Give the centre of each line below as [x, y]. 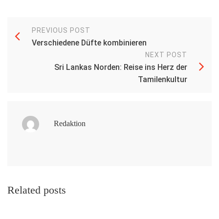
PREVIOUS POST [61, 30]
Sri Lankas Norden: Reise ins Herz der [121, 67]
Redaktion [69, 123]
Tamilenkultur [163, 79]
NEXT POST [166, 55]
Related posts [37, 190]
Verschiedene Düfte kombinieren [89, 43]
